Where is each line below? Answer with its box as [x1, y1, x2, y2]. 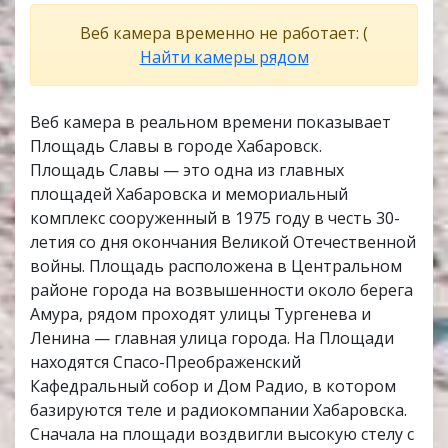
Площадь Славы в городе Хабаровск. [30, 134, 322, 157]
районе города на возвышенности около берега [30, 278, 413, 301]
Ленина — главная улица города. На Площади [30, 326, 394, 349]
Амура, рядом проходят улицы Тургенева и [30, 302, 371, 325]
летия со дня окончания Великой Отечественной [30, 230, 416, 253]
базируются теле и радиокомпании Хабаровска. [30, 398, 407, 421]
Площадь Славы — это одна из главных [30, 158, 344, 181]
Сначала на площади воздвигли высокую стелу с [30, 422, 414, 445]
